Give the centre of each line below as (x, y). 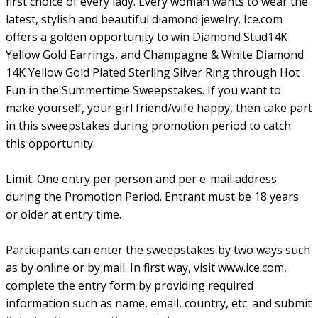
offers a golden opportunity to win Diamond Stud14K (147, 37)
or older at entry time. (64, 214)
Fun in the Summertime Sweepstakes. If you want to (143, 90)
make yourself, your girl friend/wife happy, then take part (159, 108)
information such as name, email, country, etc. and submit (159, 303)
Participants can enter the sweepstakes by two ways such (158, 250)
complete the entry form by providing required (130, 285)
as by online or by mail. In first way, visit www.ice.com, (146, 268)
